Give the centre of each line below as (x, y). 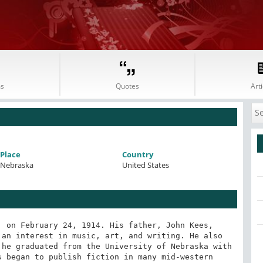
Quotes (127, 86)
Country (138, 154)
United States (146, 165)
